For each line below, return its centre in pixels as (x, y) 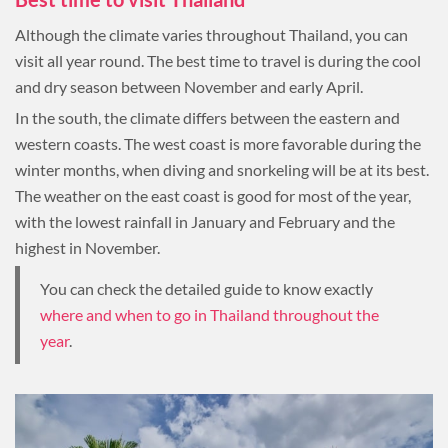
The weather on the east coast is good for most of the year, (213, 195)
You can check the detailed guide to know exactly (206, 288)
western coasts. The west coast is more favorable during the (218, 143)
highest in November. (87, 247)
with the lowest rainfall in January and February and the (205, 221)
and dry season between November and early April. (189, 86)
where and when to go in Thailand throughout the (209, 314)
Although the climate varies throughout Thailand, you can (211, 34)
